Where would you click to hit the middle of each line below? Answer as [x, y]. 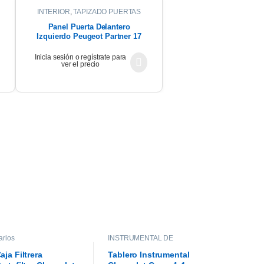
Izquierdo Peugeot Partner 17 [89, 37]
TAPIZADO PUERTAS [107, 11]
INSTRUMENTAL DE [141, 238]
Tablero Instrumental [149, 255]
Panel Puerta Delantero [89, 27]
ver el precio [80, 65]
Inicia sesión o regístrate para [80, 57]
